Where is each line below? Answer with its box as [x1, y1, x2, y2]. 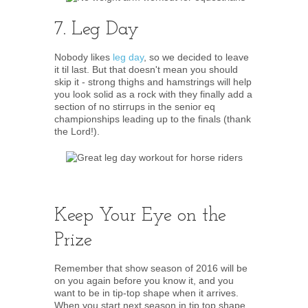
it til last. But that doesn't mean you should [54, 64, 238, 75]
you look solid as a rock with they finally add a [54, 89, 252, 100]
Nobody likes [54, 52, 113, 63]
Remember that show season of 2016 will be [54, 263, 247, 274]
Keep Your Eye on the [54, 206, 226, 225]
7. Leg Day [54, 20, 139, 39]
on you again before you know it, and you [54, 275, 234, 286]
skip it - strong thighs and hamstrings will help [54, 76, 252, 87]
